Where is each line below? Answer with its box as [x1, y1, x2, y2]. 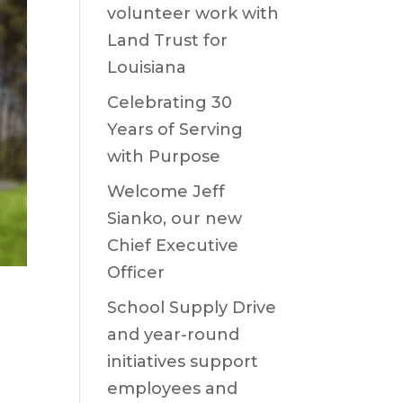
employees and [107, 379, 238, 399]
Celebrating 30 [107, 93, 233, 112]
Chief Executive [107, 236, 239, 255]
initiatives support [107, 352, 259, 372]
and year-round [107, 325, 240, 345]
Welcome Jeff [107, 182, 226, 201]
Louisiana [107, 58, 187, 77]
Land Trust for [107, 31, 228, 50]
